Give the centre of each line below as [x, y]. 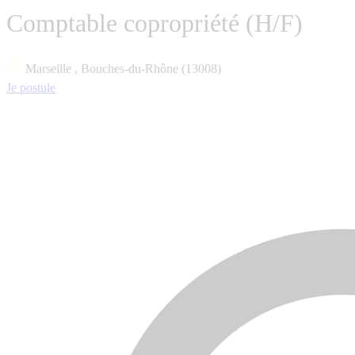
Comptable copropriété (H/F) [155, 23]
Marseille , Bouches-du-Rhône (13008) [122, 68]
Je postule [31, 87]
